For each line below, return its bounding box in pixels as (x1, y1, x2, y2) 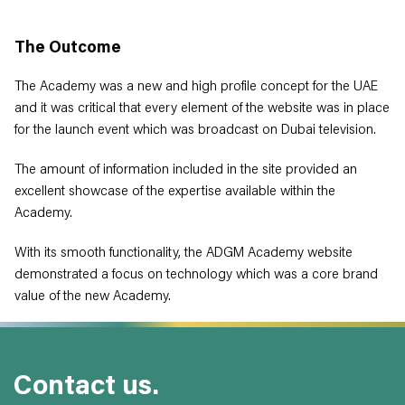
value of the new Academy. (14, 288, 171, 304)
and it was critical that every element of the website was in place (14, 100, 390, 116)
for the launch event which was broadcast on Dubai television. (14, 122, 376, 137)
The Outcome (14, 40, 121, 57)
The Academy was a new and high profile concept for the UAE (14, 79, 378, 94)
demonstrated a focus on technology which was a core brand (14, 267, 378, 282)
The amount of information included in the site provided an (14, 162, 357, 177)
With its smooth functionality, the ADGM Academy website (14, 245, 353, 260)
